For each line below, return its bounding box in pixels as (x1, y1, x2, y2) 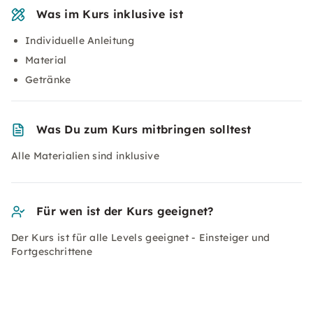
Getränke (25, 73, 71, 86)
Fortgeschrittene (11, 245, 93, 258)
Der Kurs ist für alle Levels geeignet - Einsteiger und (11, 231, 270, 244)
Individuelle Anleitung (25, 34, 135, 47)
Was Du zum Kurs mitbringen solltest (36, 122, 252, 136)
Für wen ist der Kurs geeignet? (36, 204, 214, 218)
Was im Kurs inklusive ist (36, 7, 183, 21)
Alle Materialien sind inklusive (11, 150, 159, 162)
